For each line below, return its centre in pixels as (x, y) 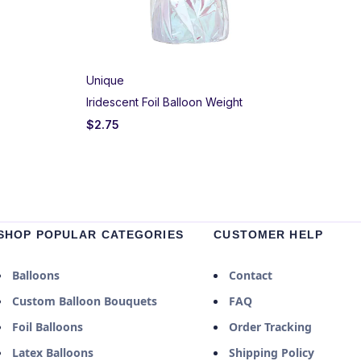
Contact (251, 275)
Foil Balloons (48, 326)
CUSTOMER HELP (268, 234)
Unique (105, 80)
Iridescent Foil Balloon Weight (164, 102)
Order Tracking (271, 326)
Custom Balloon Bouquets (85, 301)
